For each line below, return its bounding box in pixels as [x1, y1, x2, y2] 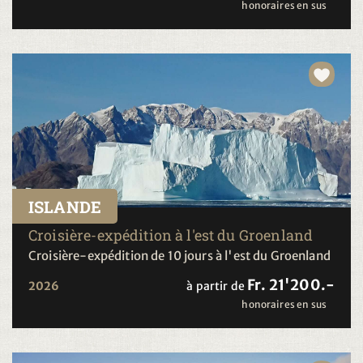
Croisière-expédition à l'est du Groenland [28, 224, 314, 245]
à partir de [186, 278, 246, 293]
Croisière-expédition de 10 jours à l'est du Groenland [28, 247, 331, 263]
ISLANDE [28, 195, 102, 217]
